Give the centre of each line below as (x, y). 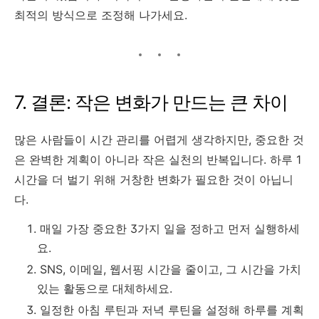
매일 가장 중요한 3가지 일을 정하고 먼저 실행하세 (170, 229)
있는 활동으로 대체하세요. (105, 289)
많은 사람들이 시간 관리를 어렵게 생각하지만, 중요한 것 (159, 140)
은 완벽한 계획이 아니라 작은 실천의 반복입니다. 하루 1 (158, 160)
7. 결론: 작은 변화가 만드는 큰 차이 (151, 103)
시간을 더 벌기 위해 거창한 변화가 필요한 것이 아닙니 (154, 180)
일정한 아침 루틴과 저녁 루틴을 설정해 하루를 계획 (172, 310)
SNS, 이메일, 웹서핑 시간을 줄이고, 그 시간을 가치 (171, 270)
